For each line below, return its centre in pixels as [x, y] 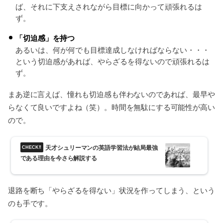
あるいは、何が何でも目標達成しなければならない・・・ [113, 50]
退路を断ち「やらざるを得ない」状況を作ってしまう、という [111, 191]
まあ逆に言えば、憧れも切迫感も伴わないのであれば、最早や [111, 94]
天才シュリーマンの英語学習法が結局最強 [102, 148]
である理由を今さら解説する [58, 159]
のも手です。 [30, 204]
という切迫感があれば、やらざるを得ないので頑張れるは [113, 61]
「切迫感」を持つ [45, 38]
